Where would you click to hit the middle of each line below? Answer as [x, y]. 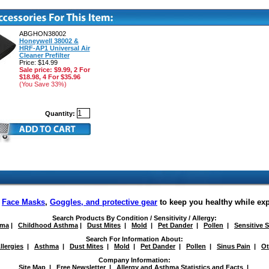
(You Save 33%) [43, 84]
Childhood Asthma [48, 225]
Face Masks [23, 202]
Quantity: [61, 114]
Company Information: [134, 260]
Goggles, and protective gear [104, 202]
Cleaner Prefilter [44, 56]
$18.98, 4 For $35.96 [50, 77]
